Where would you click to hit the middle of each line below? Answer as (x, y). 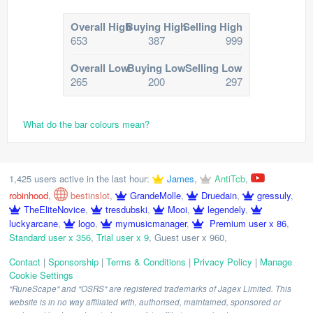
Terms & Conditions (146, 262)
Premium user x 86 (247, 223)
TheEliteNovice (54, 209)
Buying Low (156, 68)
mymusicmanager (151, 223)
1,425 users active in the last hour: (79, 179)
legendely (226, 209)
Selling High (212, 27)
